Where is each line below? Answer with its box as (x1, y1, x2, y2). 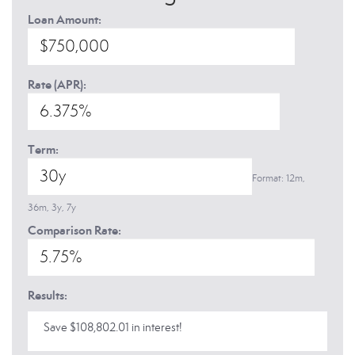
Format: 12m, (252, 172, 305, 185)
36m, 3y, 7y (28, 201, 76, 214)
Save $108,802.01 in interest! (44, 320, 182, 334)
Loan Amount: (28, 12, 101, 27)
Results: (28, 288, 67, 303)
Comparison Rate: (28, 223, 121, 238)
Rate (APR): (28, 77, 86, 92)
